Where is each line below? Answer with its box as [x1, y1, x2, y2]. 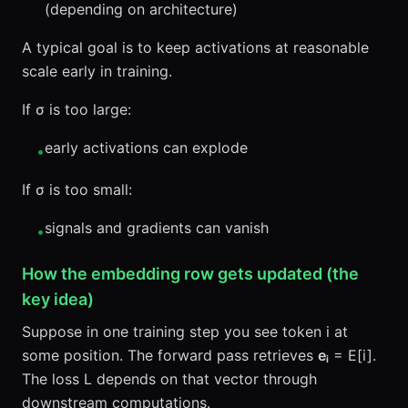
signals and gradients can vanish [45, 219, 269, 237]
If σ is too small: [22, 180, 132, 199]
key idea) [22, 290, 94, 309]
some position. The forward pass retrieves [22, 346, 318, 364]
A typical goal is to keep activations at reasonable [22, 38, 369, 56]
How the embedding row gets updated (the [22, 264, 359, 283]
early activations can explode [45, 138, 248, 157]
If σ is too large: [22, 100, 131, 118]
